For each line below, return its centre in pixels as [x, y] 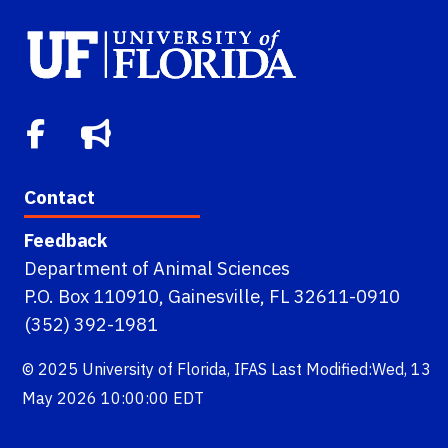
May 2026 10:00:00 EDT [113, 398]
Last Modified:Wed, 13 [351, 369]
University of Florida [155, 369]
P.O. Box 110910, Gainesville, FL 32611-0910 [212, 296]
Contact [59, 197]
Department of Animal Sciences [157, 268]
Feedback [65, 240]
